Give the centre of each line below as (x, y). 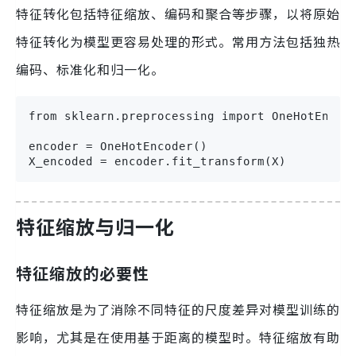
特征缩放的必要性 (83, 273)
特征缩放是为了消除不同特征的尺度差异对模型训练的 (178, 309)
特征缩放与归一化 (95, 226)
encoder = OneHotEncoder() (118, 146)
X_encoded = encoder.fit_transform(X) (157, 161)
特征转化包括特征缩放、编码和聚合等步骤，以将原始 (178, 13)
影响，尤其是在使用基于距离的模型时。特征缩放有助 (178, 337)
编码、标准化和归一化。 (90, 69)
